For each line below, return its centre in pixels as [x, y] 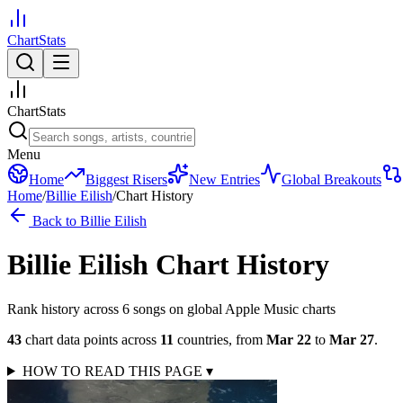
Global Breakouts [331, 179]
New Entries [224, 179]
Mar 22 [289, 339]
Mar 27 [352, 339]
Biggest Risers [126, 179]
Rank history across [65, 309]
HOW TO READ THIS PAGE [114, 371]
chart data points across [89, 339]
